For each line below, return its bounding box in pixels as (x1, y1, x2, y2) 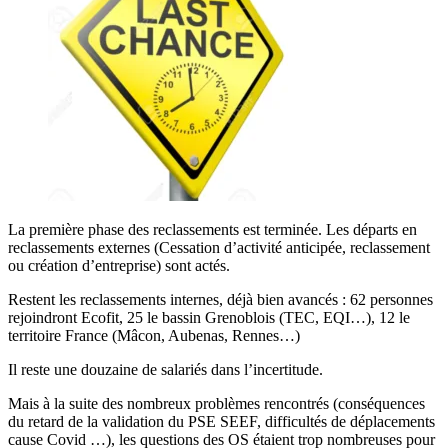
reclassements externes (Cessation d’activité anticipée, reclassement (8, 238, 430, 256)
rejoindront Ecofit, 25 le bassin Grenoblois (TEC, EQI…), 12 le (8, 308, 410, 326)
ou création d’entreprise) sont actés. (8, 256, 230, 274)
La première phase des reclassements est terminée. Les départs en (8, 220, 417, 238)
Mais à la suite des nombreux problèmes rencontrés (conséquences (8, 394, 425, 412)
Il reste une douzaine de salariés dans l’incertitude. (8, 360, 323, 378)
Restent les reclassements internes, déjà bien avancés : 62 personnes (8, 290, 433, 308)
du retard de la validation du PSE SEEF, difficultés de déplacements (8, 412, 435, 430)
